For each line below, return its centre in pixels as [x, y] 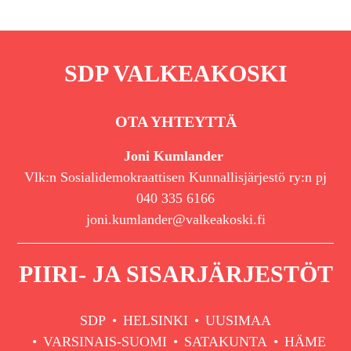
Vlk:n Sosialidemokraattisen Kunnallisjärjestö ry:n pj [175, 177]
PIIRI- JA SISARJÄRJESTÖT [175, 273]
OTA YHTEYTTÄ [175, 121]
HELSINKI [156, 320]
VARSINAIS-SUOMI [105, 341]
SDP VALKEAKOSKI [175, 73]
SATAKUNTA [225, 341]
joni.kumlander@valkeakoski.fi [175, 219]
